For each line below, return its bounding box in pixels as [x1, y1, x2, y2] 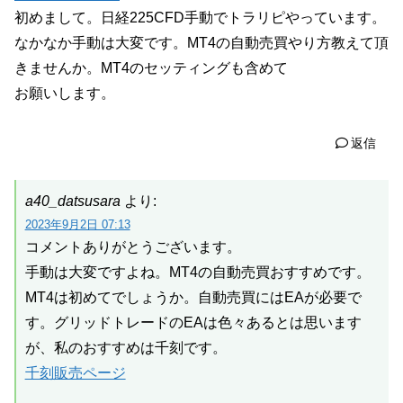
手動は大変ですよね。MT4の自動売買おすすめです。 [24, 264, 371, 280]
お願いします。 [14, 85, 115, 101]
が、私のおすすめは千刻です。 [24, 340, 227, 355]
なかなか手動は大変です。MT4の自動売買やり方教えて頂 [14, 34, 389, 50]
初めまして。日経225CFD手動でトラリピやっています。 [14, 9, 386, 25]
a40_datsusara [24, 193, 121, 209]
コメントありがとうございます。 [24, 239, 241, 255]
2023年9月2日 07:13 [24, 218, 130, 231]
